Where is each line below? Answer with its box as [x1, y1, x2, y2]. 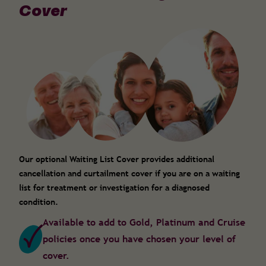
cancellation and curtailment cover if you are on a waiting [19, 168, 240, 179]
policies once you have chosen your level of [43, 232, 236, 246]
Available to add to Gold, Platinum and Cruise [43, 216, 245, 229]
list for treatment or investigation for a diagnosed [19, 182, 210, 194]
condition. [19, 197, 58, 208]
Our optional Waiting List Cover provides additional [19, 154, 214, 165]
